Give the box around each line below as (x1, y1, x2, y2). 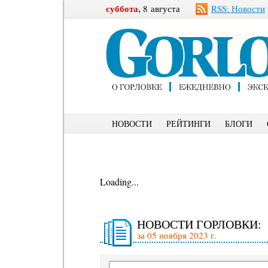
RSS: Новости (211, 2, 265, 14)
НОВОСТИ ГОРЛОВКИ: (137, 216, 261, 232)
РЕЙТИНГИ (166, 118, 211, 129)
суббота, (106, 2, 141, 15)
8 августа (141, 2, 180, 14)
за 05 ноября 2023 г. (137, 229, 217, 241)
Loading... (100, 175, 139, 188)
